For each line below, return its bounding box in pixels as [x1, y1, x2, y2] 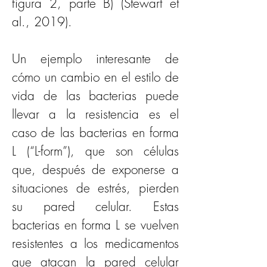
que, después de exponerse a [12, 161, 179, 178]
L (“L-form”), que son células [12, 142, 179, 159]
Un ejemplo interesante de [12, 50, 179, 67]
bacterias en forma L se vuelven [12, 216, 179, 233]
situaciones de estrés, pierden [12, 179, 179, 196]
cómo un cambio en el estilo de [12, 69, 179, 85]
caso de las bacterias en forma [12, 124, 179, 141]
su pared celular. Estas [12, 198, 179, 215]
